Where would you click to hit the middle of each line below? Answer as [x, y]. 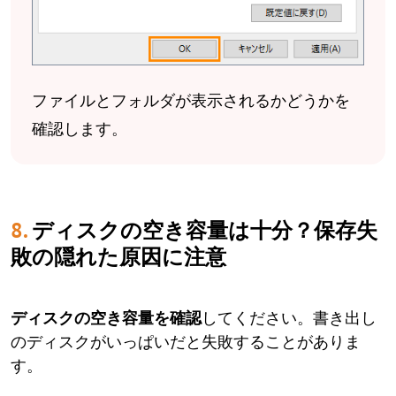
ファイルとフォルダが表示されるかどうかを [191, 101]
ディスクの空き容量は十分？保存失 [205, 231]
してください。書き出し [289, 318]
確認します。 [80, 129]
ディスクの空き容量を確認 [106, 318]
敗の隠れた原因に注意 [118, 257]
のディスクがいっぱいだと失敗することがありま [186, 342]
